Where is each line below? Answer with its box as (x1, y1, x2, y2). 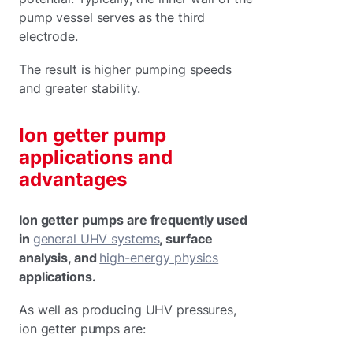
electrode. (19, 28, 78, 44)
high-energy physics (99, 249, 219, 266)
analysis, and (19, 249, 100, 266)
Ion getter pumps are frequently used (19, 211, 247, 228)
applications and (19, 145, 173, 169)
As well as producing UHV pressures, (19, 301, 236, 318)
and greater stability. (19, 80, 143, 96)
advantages (19, 167, 127, 191)
